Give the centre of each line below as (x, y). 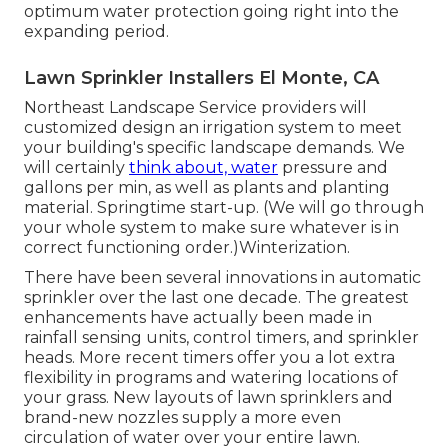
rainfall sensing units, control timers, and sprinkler (221, 338)
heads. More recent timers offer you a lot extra (209, 358)
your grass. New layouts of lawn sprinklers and (208, 398)
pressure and (333, 168)
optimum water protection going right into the (211, 12)
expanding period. (96, 32)
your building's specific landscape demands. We (214, 148)
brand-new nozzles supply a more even (182, 418)
